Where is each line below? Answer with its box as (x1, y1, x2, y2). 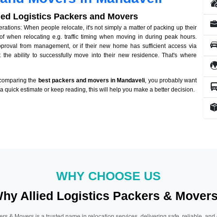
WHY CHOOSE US (56, 169, 161, 183)
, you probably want (145, 77, 197, 84)
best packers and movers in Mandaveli (38, 77, 145, 84)
